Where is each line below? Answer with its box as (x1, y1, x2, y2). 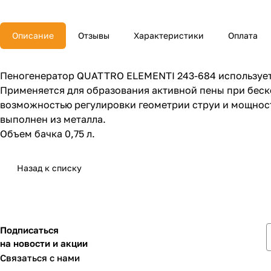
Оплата (228, 30, 258, 41)
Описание (12, 30, 54, 41)
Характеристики (134, 30, 204, 41)
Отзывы (78, 30, 109, 41)
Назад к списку (17, 163, 82, 174)
